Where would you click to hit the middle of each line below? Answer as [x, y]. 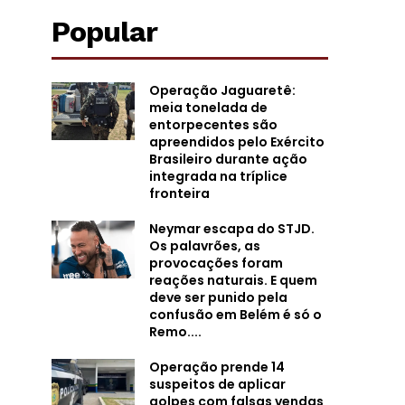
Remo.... [175, 331]
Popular [104, 31]
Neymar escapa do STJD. [231, 228]
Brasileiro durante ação [228, 159]
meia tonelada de [208, 107]
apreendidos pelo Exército [236, 141]
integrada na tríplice [218, 176]
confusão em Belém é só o [235, 314]
